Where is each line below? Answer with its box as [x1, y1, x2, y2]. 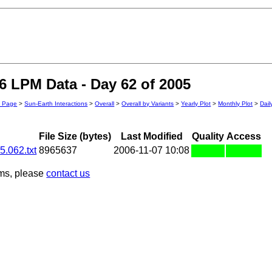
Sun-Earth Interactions [24, 100, 88, 107]
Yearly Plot [181, 100, 211, 107]
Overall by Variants [121, 100, 174, 107]
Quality [192, 131, 225, 142]
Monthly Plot [218, 100, 253, 107]
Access [226, 131, 262, 142]
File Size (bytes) [39, 131, 112, 142]
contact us [46, 168, 90, 179]
